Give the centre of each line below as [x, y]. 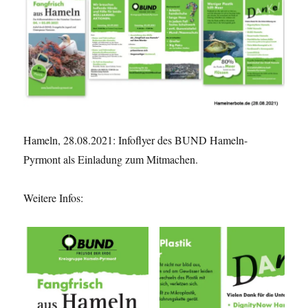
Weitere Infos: [54, 197]
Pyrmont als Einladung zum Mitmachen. [111, 159]
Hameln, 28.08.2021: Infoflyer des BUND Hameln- [136, 140]
